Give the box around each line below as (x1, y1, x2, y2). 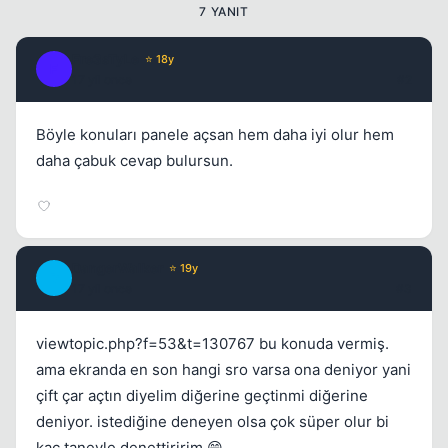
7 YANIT (199, 4, 249, 19)
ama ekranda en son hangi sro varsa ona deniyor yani (36, 360, 411, 379)
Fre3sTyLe (72, 51, 139, 67)
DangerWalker (72, 260, 163, 276)
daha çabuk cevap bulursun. (36, 151, 233, 170)
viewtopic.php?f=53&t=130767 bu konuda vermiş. (36, 334, 389, 353)
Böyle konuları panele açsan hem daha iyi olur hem (36, 125, 394, 144)
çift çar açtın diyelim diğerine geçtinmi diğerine (36, 386, 368, 405)
